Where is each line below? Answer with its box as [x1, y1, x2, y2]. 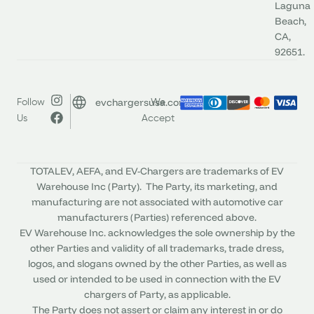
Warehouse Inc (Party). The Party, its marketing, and [36, 179, 278, 193]
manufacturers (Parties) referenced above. [57, 210, 257, 224]
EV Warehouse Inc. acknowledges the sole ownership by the [19, 226, 295, 239]
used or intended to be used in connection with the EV [33, 272, 281, 285]
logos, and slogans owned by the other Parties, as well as [27, 257, 287, 270]
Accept [141, 113, 175, 123]
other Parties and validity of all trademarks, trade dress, [30, 241, 284, 254]
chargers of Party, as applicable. [83, 287, 231, 301]
